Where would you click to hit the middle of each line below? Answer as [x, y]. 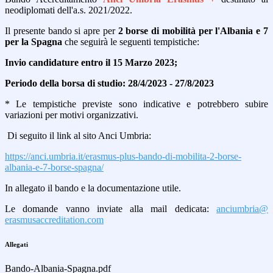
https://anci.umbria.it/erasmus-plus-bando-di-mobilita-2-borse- [123, 157]
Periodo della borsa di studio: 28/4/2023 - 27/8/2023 [109, 83]
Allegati [16, 245]
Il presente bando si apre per [60, 31]
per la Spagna [34, 42]
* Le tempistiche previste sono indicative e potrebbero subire [136, 104]
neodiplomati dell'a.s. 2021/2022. [69, 10]
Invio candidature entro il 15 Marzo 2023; [91, 63]
